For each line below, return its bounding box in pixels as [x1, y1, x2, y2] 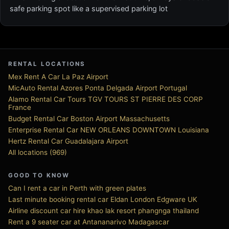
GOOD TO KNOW [8, 172, 70, 179]
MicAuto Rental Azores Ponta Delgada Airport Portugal [8, 84, 187, 92]
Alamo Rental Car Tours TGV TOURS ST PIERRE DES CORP [8, 95, 203, 103]
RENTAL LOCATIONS [8, 60, 86, 67]
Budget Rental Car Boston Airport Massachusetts [8, 114, 170, 123]
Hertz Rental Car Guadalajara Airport [8, 137, 128, 145]
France [8, 103, 31, 111]
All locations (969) [8, 148, 67, 156]
